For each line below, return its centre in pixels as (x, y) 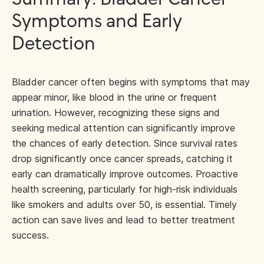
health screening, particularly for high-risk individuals (125, 189)
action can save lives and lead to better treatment (123, 220)
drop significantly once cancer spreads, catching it (122, 159)
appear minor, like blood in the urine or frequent (114, 98)
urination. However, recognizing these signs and (116, 113)
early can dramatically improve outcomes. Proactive (125, 174)
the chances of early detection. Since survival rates (125, 143)
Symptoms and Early (97, 22)
